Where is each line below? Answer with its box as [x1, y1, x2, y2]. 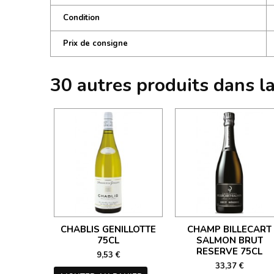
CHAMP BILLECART [187, 223, 272, 235]
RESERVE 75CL [196, 245, 262, 257]
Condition [63, 12, 100, 23]
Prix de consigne [63, 38, 128, 49]
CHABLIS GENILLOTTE [61, 223, 156, 235]
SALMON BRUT [196, 234, 263, 246]
